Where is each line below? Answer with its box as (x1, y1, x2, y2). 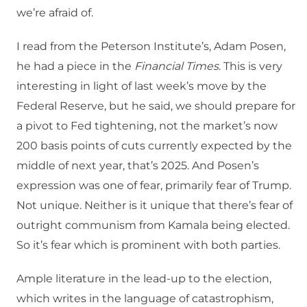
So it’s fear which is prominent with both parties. (16, 238, 280, 252)
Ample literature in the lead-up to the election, (16, 272, 271, 286)
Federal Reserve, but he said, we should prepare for (16, 99, 295, 113)
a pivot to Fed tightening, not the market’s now (16, 119, 278, 133)
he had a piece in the (16, 60, 134, 73)
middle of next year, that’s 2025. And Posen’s (16, 159, 259, 173)
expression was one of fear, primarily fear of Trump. (16, 179, 291, 193)
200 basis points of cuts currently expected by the (16, 139, 292, 153)
